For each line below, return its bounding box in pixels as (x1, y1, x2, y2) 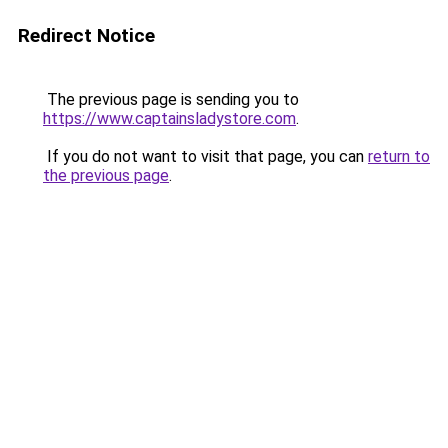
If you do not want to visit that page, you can (43, 147, 368, 166)
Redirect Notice (18, 24, 155, 47)
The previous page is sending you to (43, 90, 299, 109)
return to (368, 147, 430, 166)
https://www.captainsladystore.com (43, 109, 296, 128)
